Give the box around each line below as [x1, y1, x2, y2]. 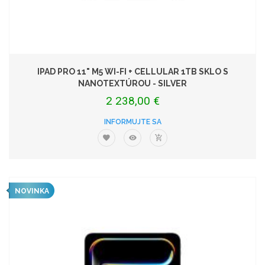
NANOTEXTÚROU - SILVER [78, 79, 187, 88]
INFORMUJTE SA [104, 117, 161, 126]
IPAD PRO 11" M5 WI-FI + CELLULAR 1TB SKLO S [37, 67, 228, 76]
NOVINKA [14, 186, 49, 195]
